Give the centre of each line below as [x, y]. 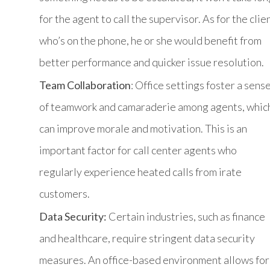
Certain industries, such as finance [186, 216]
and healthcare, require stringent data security [147, 238]
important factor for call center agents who [138, 150]
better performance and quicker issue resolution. [152, 62]
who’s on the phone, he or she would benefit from [150, 40]
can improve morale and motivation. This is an [143, 128]
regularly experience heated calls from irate [140, 171]
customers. [64, 193]
